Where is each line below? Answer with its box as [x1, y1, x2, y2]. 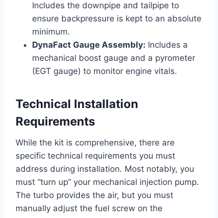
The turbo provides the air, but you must [16, 190, 173, 200]
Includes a [145, 40, 188, 50]
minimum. [32, 27, 70, 37]
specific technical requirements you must [16, 151, 175, 161]
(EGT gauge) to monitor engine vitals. [32, 66, 177, 76]
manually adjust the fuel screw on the [16, 203, 163, 214]
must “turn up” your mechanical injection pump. [16, 177, 199, 187]
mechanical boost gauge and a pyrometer [32, 53, 195, 63]
